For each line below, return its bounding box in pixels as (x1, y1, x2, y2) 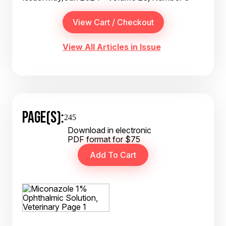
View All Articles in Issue (62, 42, 161, 52)
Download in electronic (68, 125, 151, 135)
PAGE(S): (22, 108, 64, 126)
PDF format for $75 (68, 134, 140, 144)
